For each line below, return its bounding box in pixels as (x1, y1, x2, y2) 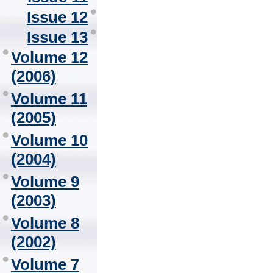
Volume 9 (11, 172, 79, 191)
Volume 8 (11, 214, 79, 232)
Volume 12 (11, 48, 88, 66)
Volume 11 (11, 90, 87, 108)
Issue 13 (27, 28, 88, 46)
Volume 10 (11, 131, 88, 149)
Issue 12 (27, 8, 88, 26)
